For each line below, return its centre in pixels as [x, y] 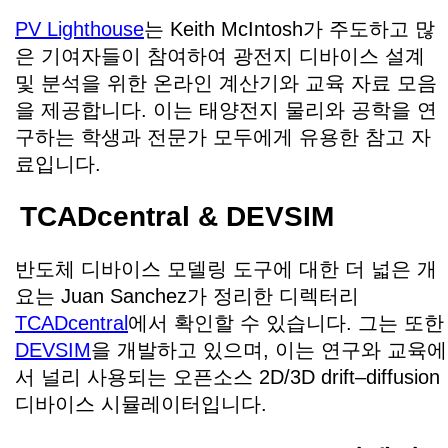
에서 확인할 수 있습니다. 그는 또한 [286, 322]
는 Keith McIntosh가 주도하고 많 [289, 28]
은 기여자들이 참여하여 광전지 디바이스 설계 [220, 55]
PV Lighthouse [79, 28]
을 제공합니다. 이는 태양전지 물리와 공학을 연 [226, 109]
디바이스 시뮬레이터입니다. [141, 403]
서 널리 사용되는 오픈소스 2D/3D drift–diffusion [227, 376]
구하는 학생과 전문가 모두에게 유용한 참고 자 [223, 136]
